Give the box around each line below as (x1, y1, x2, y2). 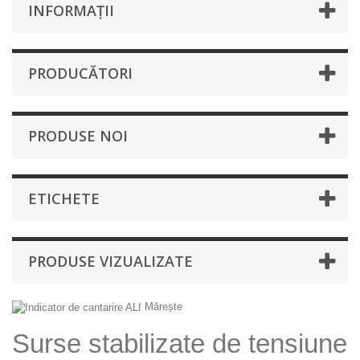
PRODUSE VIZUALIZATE (28, 252, 193, 271)
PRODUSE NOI (28, 126, 128, 145)
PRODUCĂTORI (28, 63, 133, 83)
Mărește (145, 301, 182, 313)
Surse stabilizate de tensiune (12, 328, 347, 358)
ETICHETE (28, 189, 100, 208)
